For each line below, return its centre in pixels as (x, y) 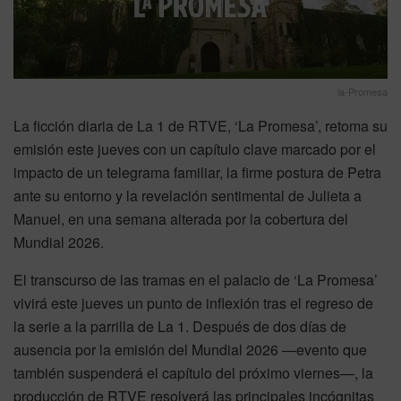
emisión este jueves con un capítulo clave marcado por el (195, 149)
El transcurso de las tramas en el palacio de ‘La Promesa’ (196, 279)
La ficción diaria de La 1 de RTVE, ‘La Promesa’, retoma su (200, 125)
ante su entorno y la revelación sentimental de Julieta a (188, 195)
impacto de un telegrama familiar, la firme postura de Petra (197, 172)
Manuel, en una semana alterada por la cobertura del (181, 218)
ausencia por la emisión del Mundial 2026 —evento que (190, 349)
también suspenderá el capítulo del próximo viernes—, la (193, 372)
